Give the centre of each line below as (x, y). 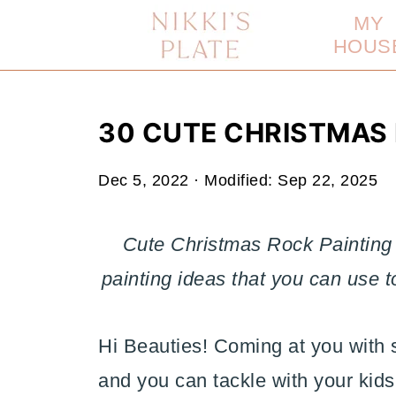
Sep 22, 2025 (327, 180)
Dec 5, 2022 (144, 180)
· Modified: (233, 180)
